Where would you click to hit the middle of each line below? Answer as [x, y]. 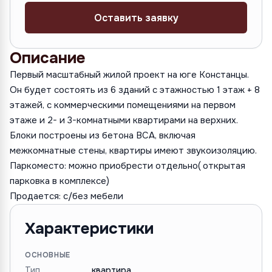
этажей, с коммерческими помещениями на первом [123, 105]
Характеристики [89, 229]
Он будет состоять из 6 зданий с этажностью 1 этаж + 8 [135, 90]
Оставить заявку [136, 18]
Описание [48, 58]
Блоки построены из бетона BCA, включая [103, 135]
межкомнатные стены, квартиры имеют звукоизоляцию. [133, 151]
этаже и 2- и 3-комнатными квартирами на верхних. [124, 120]
